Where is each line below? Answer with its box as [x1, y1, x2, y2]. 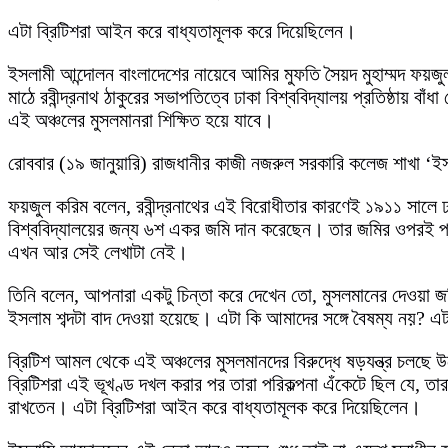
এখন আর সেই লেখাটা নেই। [8, 241, 188, 263]
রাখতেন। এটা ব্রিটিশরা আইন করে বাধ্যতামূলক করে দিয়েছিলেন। [8, 396, 421, 418]
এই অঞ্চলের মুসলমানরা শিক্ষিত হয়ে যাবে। [8, 109, 274, 131]
